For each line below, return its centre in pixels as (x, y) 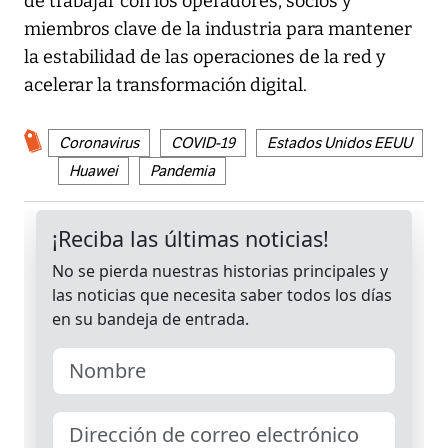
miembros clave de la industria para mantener (218, 29)
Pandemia (182, 171)
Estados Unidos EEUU (339, 143)
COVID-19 (203, 143)
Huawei (93, 171)
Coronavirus (99, 143)
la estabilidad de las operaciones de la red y (205, 57)
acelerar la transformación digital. (165, 85)
